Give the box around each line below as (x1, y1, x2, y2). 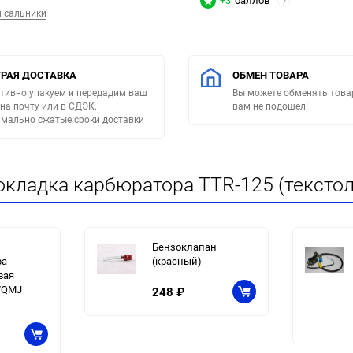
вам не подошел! (232, 99, 308, 113)
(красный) (152, 254, 202, 269)
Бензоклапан (152, 240, 217, 255)
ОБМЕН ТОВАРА (232, 68, 309, 83)
